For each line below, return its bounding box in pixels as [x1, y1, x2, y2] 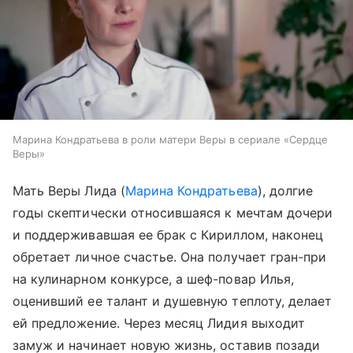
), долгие [257, 182, 314, 199]
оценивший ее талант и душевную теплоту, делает [13, 292, 333, 309]
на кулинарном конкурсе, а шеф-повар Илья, [13, 270, 294, 287]
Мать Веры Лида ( [13, 182, 125, 199]
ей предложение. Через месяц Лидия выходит [13, 314, 305, 331]
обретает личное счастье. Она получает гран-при [13, 248, 327, 265]
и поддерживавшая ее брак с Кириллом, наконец [13, 226, 324, 243]
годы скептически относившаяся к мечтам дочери [13, 204, 333, 221]
